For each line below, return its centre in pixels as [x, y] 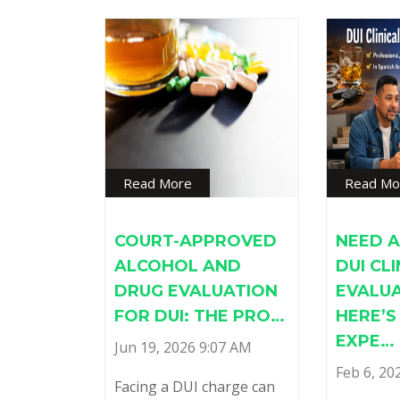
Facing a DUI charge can [195, 387]
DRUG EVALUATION [196, 292]
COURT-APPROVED [196, 242]
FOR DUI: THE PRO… [200, 317]
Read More [158, 183]
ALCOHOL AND [178, 267]
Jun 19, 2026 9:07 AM [183, 348]
